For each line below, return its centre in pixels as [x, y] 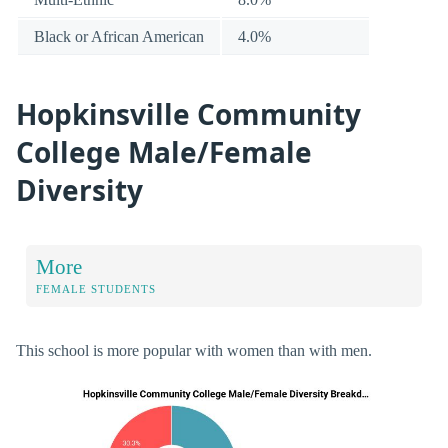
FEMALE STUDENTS [96, 288]
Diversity [79, 190]
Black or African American [119, 36]
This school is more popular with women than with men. [194, 350]
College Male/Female [164, 152]
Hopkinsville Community [188, 114]
